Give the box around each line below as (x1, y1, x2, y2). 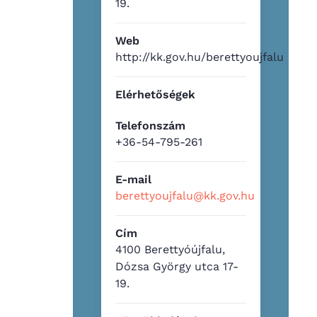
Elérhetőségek (115, 87, 196, 101)
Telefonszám (115, 118, 186, 132)
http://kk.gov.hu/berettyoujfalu (115, 50, 284, 64)
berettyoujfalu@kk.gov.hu (115, 188, 255, 202)
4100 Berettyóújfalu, (115, 242, 226, 256)
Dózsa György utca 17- (115, 259, 239, 273)
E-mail (115, 172, 152, 186)
